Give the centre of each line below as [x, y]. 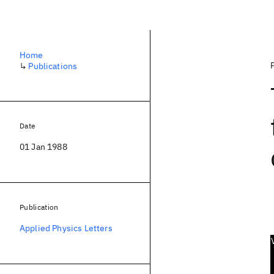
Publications [53, 66]
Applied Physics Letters [66, 228]
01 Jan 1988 [43, 147]
